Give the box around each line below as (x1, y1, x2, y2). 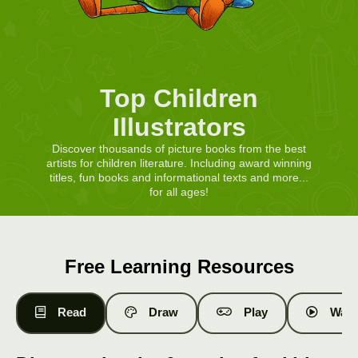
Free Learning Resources (64, 256, 294, 278)
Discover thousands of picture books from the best (52, 142, 306, 156)
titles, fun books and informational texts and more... (50, 171, 308, 185)
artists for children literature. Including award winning (46, 157, 312, 170)
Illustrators (112, 113, 246, 142)
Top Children (100, 84, 258, 113)
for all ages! (149, 185, 209, 199)
